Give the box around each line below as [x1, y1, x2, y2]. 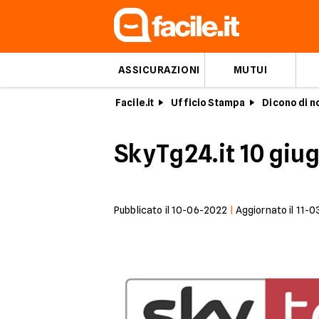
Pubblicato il [114, 204, 172, 216]
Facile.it [115, 97, 155, 108]
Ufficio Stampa [171, 97, 246, 108]
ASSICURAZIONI [118, 64, 200, 75]
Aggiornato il [235, 204, 296, 216]
